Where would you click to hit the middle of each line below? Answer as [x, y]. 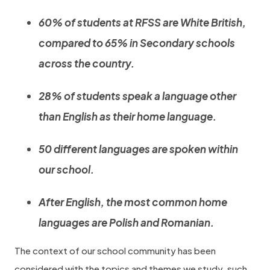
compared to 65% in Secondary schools [137, 43]
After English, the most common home [133, 202]
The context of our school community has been [115, 250]
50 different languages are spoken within [138, 149]
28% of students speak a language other [137, 96]
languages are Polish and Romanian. [126, 222]
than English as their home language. [127, 116]
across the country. [86, 63]
